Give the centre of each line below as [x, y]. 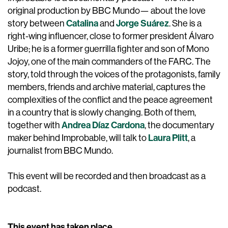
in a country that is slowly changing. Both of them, [102, 112]
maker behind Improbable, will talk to [78, 138]
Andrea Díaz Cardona [103, 125]
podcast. [24, 189]
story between [37, 23]
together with [35, 125]
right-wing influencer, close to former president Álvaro [111, 36]
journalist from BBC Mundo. [60, 151]
